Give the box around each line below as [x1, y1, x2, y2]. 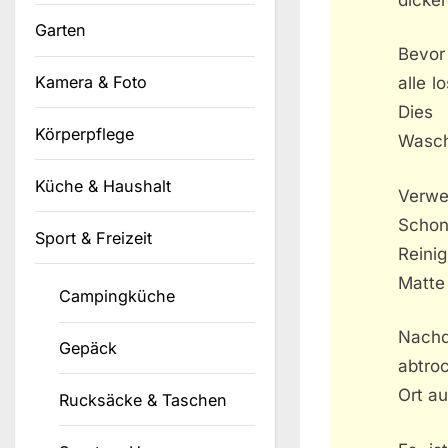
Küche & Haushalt [35, 175, 171, 196]
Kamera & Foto [35, 72, 147, 93]
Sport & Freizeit [35, 227, 152, 248]
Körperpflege [35, 123, 134, 144]
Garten [35, 20, 86, 41]
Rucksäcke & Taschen [59, 389, 228, 410]
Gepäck [59, 338, 118, 359]
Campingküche [59, 286, 176, 307]
